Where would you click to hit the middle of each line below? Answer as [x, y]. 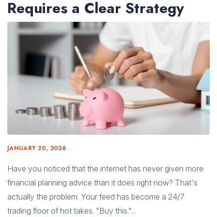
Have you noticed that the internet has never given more [105, 168]
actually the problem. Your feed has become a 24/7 [96, 196]
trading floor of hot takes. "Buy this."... [71, 210]
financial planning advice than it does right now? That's [102, 182]
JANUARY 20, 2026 [37, 148]
